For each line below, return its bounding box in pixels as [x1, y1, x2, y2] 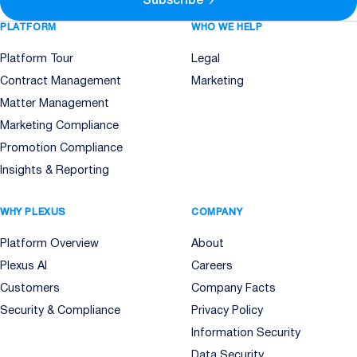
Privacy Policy [191, 305, 263, 316]
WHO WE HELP [191, 22, 263, 32]
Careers [191, 261, 233, 272]
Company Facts [191, 283, 276, 294]
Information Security [191, 328, 300, 339]
